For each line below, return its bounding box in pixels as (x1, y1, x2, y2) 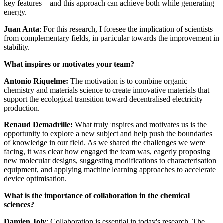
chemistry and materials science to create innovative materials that (4, 86, 209, 95)
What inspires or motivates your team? (4, 60, 134, 69)
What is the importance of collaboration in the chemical (4, 191, 190, 200)
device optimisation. (4, 174, 67, 183)
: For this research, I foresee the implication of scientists (39, 25, 213, 34)
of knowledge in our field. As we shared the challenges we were (4, 138, 205, 147)
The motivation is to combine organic (68, 77, 187, 86)
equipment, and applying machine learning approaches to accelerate (4, 165, 216, 174)
